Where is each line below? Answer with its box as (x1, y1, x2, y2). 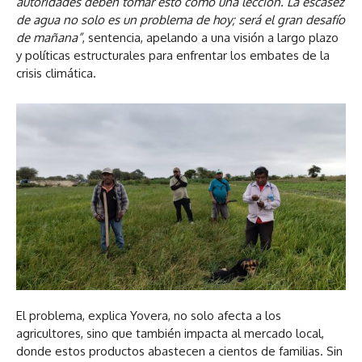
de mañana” (16, 30, 82, 46)
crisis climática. (16, 65, 96, 82)
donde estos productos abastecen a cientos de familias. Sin (16, 343, 343, 359)
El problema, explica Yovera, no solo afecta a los (16, 307, 281, 323)
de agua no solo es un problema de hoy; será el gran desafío (16, 12, 345, 28)
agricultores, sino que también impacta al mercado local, (16, 325, 324, 341)
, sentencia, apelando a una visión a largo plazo (82, 30, 339, 46)
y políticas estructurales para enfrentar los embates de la (16, 48, 330, 64)
